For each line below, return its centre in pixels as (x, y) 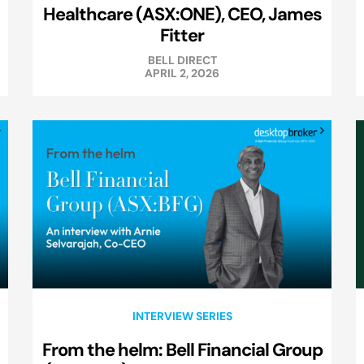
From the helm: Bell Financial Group (182, 350)
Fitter (182, 35)
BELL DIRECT (182, 61)
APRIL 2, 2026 (182, 74)
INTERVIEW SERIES (182, 316)
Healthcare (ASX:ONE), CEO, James (182, 14)
